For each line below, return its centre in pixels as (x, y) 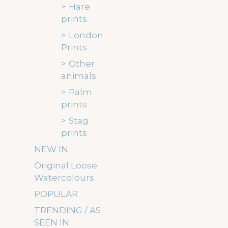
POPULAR (56, 194)
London (86, 35)
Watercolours (64, 178)
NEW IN (51, 149)
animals (78, 76)
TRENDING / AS (68, 210)
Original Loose (66, 165)
